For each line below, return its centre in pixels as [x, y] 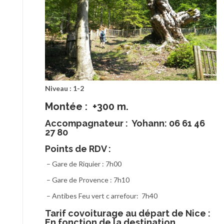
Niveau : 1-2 [64, 88]
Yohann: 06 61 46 [167, 123]
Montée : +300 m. [87, 106]
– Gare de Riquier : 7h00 [83, 163]
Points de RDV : [78, 148]
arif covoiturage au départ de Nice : [130, 213]
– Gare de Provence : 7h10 [87, 179]
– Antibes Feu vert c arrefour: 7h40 [101, 195]
